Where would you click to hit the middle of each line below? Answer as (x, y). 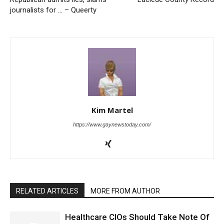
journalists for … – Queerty (53, 10)
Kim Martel (112, 110)
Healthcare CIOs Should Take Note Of (137, 217)
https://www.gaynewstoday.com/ (112, 124)
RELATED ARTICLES (47, 191)
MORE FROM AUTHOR (125, 191)
